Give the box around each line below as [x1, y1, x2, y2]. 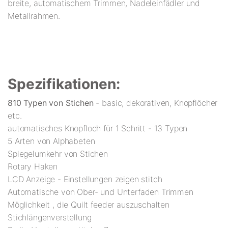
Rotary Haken [8, 161, 58, 172]
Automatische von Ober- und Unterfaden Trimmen [8, 187, 193, 197]
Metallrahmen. [8, 11, 60, 21]
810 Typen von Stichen [8, 98, 94, 108]
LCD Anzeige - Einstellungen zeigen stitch [8, 174, 162, 185]
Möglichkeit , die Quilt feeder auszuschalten [8, 199, 169, 210]
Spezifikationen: [8, 75, 120, 93]
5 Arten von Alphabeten [8, 136, 95, 147]
